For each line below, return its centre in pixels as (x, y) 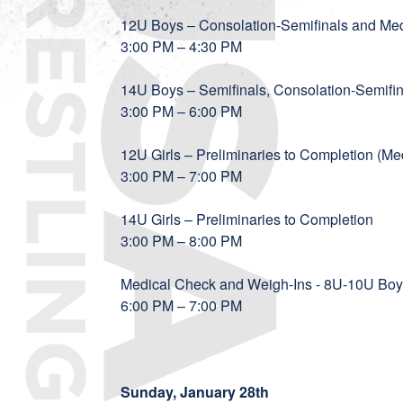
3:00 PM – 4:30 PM (185, 46)
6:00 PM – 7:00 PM (185, 305)
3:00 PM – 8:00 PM (185, 241)
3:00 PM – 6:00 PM (185, 111)
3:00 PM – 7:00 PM (185, 176)
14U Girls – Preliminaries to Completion (249, 219)
